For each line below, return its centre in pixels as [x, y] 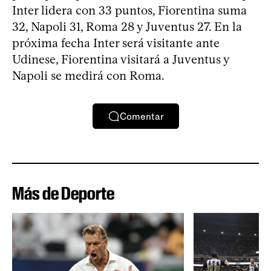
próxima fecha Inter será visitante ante [116, 43]
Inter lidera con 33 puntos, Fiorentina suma [129, 11]
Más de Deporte [63, 194]
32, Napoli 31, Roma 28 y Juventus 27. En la [127, 27]
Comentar [142, 116]
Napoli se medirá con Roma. [88, 76]
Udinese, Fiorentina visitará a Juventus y [121, 60]
